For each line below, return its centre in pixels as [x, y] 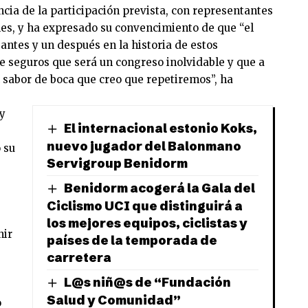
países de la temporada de [132, 240]
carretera [79, 257]
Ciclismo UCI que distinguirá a [145, 206]
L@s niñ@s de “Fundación [148, 282]
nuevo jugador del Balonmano [144, 146]
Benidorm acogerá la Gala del [160, 188]
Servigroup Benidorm [118, 164]
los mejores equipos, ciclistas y [147, 223]
